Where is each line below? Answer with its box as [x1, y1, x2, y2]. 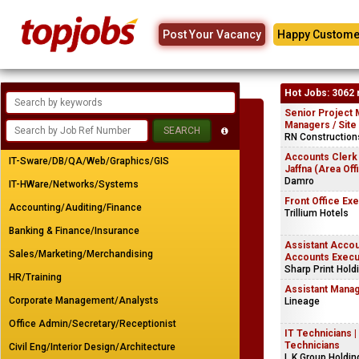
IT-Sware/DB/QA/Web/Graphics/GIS [9, 155, 169, 167]
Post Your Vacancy [163, 28, 261, 41]
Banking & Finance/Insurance [9, 225, 139, 236]
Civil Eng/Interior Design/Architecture [9, 341, 175, 353]
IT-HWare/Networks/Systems [9, 179, 139, 190]
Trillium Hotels [284, 208, 349, 219]
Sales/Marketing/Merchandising [9, 248, 153, 260]
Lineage [284, 296, 320, 307]
